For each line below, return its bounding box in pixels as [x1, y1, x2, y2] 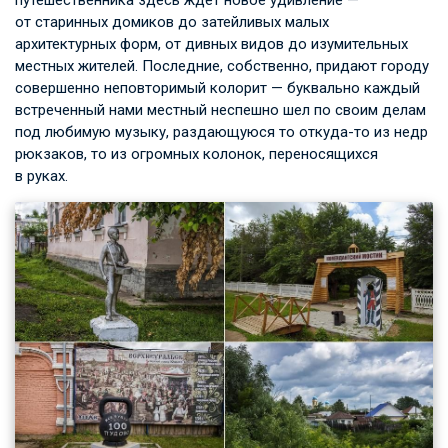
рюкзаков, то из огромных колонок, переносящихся [15, 145, 378, 164]
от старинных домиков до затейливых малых [15, 13, 329, 32]
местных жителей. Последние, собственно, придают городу [15, 57, 429, 76]
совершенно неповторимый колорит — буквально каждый [15, 79, 420, 98]
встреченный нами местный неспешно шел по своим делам [15, 101, 426, 120]
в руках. [15, 167, 68, 186]
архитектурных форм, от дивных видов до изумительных [15, 35, 408, 54]
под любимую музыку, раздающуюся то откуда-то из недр [15, 123, 428, 142]
